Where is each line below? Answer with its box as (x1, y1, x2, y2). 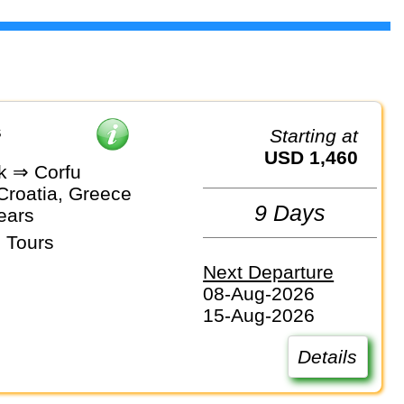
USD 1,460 (278, 147, 359, 169)
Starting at (282, 125, 359, 147)
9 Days (254, 199, 326, 225)
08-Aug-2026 (203, 282, 316, 304)
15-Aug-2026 (203, 304, 316, 326)
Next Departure (203, 261, 335, 282)
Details (298, 345, 358, 367)
